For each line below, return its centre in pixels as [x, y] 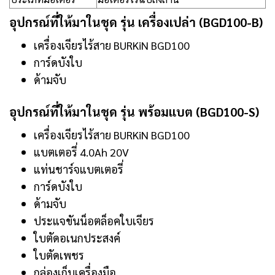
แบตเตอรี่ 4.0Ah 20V [81, 152]
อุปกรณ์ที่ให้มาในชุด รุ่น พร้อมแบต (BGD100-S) [134, 112]
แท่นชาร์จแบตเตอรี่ [79, 169]
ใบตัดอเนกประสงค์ [77, 238]
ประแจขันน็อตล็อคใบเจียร [94, 221]
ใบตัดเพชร [59, 255]
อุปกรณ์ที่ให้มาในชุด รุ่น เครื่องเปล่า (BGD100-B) [136, 22]
